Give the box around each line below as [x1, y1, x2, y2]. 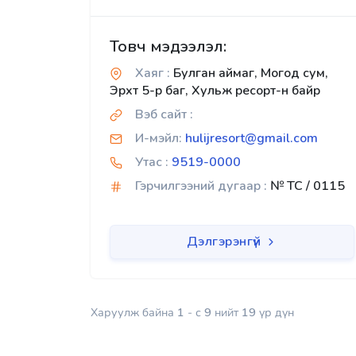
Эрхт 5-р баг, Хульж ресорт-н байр [110, 82, 320, 100]
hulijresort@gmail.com [185, 130, 318, 148]
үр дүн [256, 304, 294, 321]
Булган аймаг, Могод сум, [170, 64, 328, 83]
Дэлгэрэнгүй [186, 233, 265, 251]
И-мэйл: [135, 130, 182, 148]
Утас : [135, 153, 168, 172]
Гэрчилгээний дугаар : [135, 177, 267, 195]
